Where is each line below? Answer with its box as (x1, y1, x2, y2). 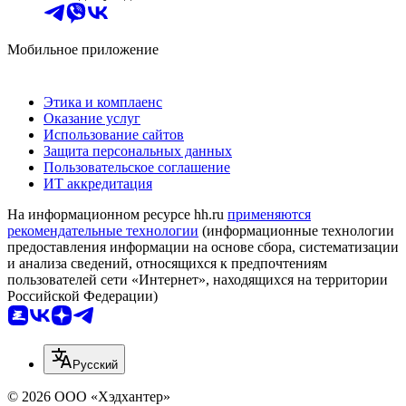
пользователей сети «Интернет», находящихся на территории (7, 272, 388, 288)
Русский (72, 358, 118, 372)
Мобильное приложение (7, 42, 159, 58)
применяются (227, 207, 311, 223)
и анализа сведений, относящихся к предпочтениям (7, 256, 327, 272)
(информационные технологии (198, 223, 394, 239)
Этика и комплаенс (43, 94, 162, 111)
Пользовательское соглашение (43, 159, 230, 176)
